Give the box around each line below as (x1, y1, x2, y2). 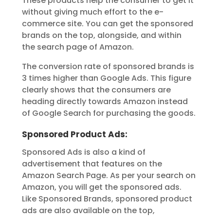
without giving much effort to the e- (21, 6, 163, 18)
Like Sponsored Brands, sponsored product (21, 193, 192, 205)
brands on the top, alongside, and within (21, 30, 182, 41)
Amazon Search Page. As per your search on (21, 170, 196, 182)
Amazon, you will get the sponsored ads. (21, 182, 182, 193)
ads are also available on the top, (21, 205, 155, 217)
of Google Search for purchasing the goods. (21, 108, 196, 119)
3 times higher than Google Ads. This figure (21, 73, 191, 84)
